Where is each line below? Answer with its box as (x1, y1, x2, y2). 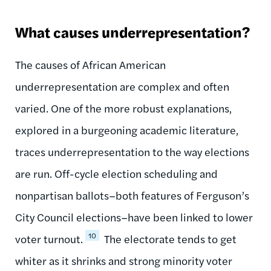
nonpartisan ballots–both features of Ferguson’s (15, 187, 249, 203)
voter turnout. (15, 230, 83, 246)
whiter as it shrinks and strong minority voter (15, 252, 232, 268)
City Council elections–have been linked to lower (15, 209, 253, 224)
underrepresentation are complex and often (15, 78, 229, 94)
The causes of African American (15, 56, 166, 72)
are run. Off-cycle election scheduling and (15, 165, 218, 181)
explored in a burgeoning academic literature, (15, 122, 238, 137)
